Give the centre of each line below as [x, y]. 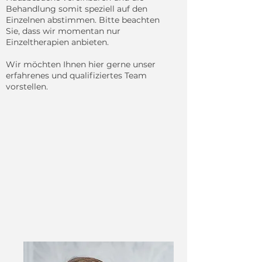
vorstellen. [28, 87]
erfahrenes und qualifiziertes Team [76, 75]
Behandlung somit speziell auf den [77, 9]
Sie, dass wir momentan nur [63, 31]
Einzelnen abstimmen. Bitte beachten [83, 20]
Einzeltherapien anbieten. [57, 42]
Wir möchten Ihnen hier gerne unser [81, 64]
